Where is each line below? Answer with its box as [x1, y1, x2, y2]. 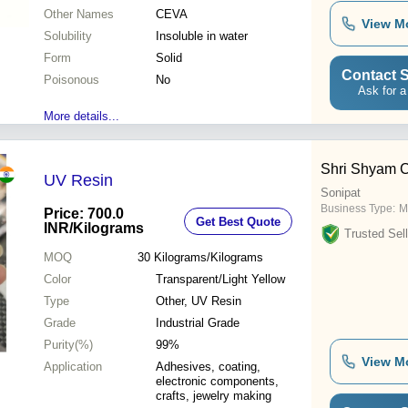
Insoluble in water [156, 29, 248, 44]
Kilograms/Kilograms [153, 250, 263, 265]
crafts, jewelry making [156, 389, 271, 403]
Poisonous [44, 73, 99, 87]
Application [44, 360, 102, 374]
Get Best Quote [196, 214, 280, 229]
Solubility [44, 29, 92, 44]
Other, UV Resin [156, 294, 241, 309]
